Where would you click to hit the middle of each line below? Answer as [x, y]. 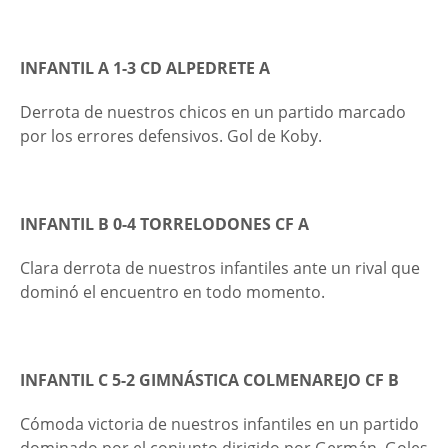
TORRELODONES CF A [224, 224]
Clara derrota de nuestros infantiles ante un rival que [220, 268]
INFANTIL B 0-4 [80, 224]
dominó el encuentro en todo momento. [174, 292]
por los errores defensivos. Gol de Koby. [171, 136]
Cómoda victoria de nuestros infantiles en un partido [219, 424]
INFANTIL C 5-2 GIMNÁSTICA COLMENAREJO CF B [209, 380]
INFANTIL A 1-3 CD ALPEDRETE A [145, 68]
